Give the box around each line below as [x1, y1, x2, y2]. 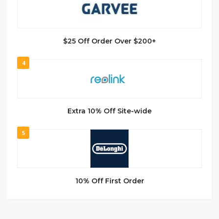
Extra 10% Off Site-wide [67, 106, 152, 115]
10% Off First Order [75, 176, 144, 185]
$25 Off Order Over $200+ [63, 36, 156, 45]
